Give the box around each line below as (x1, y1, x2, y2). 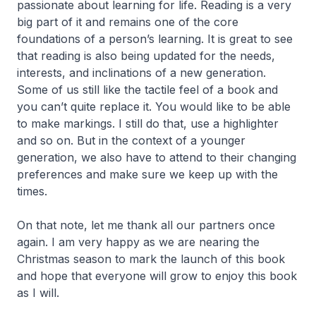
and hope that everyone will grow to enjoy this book (17, 269, 297, 283)
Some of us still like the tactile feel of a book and (17, 83, 278, 97)
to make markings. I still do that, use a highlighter (17, 116, 279, 130)
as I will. (17, 286, 59, 300)
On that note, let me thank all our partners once (17, 218, 275, 232)
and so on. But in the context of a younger (17, 133, 245, 147)
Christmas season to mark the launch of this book (17, 252, 285, 266)
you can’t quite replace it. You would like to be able (17, 99, 291, 114)
